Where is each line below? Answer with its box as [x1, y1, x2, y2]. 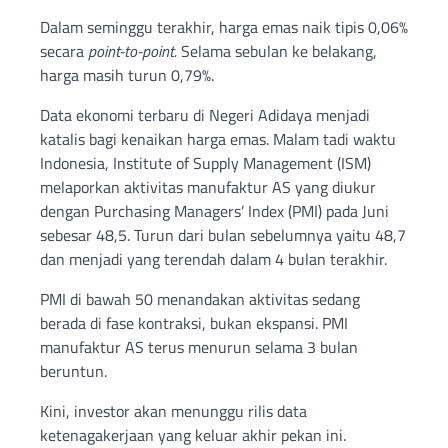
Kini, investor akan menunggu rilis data [40, 398, 307, 423]
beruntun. [40, 358, 107, 383]
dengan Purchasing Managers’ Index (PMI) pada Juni [40, 198, 389, 223]
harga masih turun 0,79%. [40, 62, 214, 87]
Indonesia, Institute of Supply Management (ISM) [40, 150, 371, 175]
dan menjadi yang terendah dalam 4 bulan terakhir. [40, 246, 387, 271]
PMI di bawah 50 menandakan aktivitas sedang [40, 286, 360, 311]
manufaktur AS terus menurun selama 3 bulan [40, 334, 358, 359]
